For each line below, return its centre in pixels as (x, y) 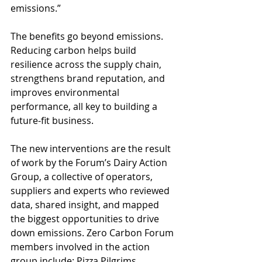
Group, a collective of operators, (83, 177)
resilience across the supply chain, (87, 65)
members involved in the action (81, 247)
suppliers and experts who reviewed (91, 191)
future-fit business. (53, 121)
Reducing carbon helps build (75, 51)
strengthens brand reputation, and (89, 79)
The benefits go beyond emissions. (88, 37)
